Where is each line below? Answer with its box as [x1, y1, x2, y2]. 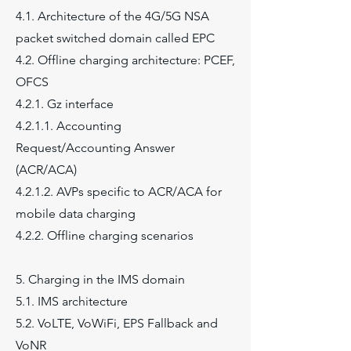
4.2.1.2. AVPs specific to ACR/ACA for [16, 184, 222, 199]
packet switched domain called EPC [16, 31, 215, 45]
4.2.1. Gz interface [16, 96, 114, 111]
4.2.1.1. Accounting [16, 118, 121, 133]
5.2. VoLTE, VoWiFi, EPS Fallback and [16, 316, 218, 331]
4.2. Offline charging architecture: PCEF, [16, 52, 235, 67]
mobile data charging [16, 206, 136, 221]
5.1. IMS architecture [16, 294, 128, 309]
